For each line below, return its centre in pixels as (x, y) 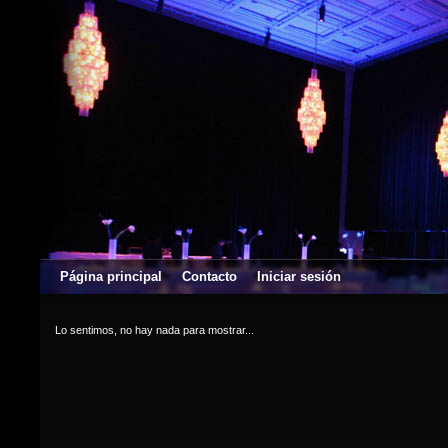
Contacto (209, 276)
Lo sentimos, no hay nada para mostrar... (154, 330)
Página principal (111, 276)
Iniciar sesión (299, 276)
